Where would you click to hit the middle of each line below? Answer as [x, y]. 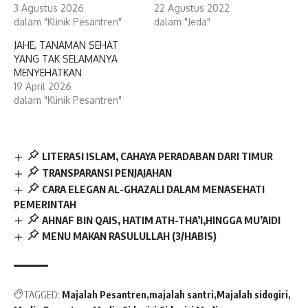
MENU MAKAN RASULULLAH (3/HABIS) [129, 236]
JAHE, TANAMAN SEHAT [66, 45]
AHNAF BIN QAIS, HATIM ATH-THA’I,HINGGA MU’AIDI [161, 220]
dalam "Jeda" [182, 21]
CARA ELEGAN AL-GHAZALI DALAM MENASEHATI [153, 189]
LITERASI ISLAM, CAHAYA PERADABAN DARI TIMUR [157, 156]
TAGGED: [42, 295]
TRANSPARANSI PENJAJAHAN [107, 172]
